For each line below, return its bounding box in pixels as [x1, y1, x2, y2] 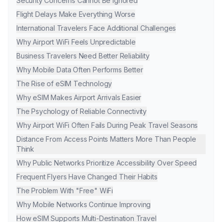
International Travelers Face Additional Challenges [16, 23, 176, 32]
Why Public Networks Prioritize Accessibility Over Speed [16, 158, 197, 167]
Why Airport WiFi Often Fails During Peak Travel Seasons [16, 120, 198, 129]
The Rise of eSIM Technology [16, 79, 112, 88]
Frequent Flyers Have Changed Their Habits [16, 172, 158, 181]
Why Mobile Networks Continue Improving [16, 200, 151, 209]
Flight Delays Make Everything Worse [16, 9, 135, 18]
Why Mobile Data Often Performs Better [16, 65, 143, 74]
